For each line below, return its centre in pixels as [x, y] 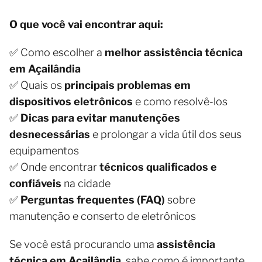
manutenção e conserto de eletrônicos [103, 216]
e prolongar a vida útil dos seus [166, 135]
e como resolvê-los [180, 102]
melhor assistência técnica [174, 53]
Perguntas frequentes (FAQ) [93, 200]
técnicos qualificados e [158, 167]
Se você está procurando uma [83, 244]
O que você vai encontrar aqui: [86, 25]
